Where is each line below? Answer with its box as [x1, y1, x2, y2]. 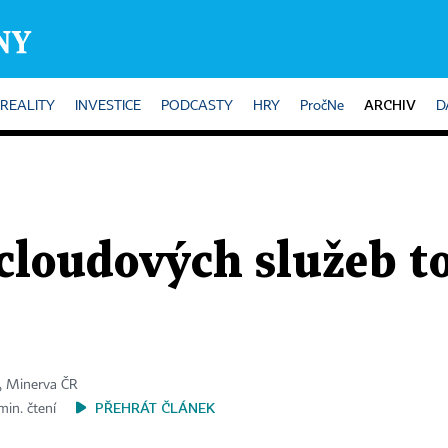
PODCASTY [161, 99, 233, 113]
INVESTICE [75, 99, 141, 113]
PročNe [300, 99, 344, 113]
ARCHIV [364, 96, 416, 113]
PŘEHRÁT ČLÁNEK [95, 399, 215, 416]
